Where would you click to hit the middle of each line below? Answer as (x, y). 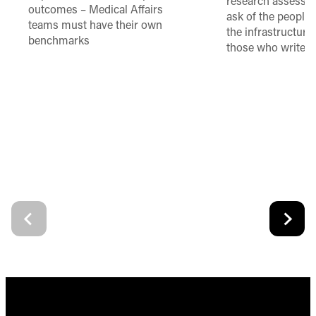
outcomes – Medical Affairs (96, 11)
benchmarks (59, 42)
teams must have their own (96, 26)
